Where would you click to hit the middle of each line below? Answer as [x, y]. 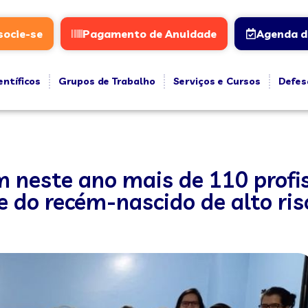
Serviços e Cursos [217, 81]
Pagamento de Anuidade [149, 34]
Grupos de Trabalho [107, 81]
